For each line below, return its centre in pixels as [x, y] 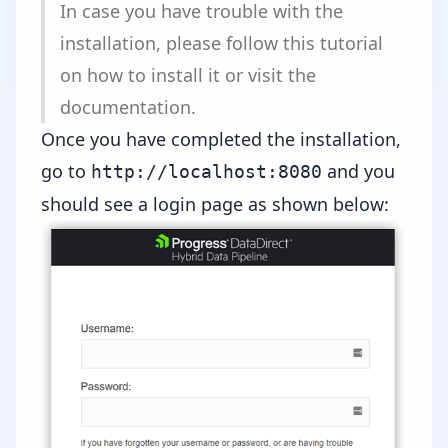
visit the [282, 75]
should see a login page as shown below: [215, 204]
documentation [125, 107]
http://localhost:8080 [206, 171]
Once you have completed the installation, [221, 139]
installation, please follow [171, 43]
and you [358, 171]
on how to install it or [154, 75]
